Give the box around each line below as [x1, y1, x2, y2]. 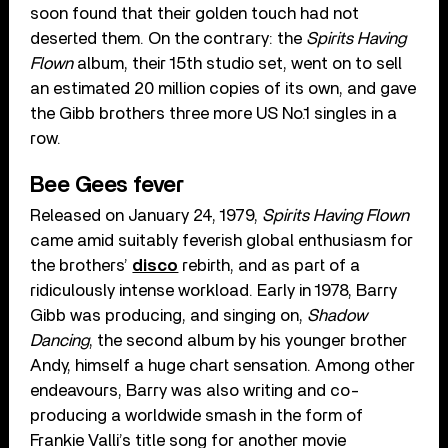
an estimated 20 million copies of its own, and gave [30, 80, 417, 98]
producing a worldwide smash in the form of [30, 407, 364, 425]
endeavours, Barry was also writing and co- [30, 382, 361, 400]
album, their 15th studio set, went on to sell [73, 55, 403, 73]
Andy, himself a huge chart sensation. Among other [30, 357, 416, 375]
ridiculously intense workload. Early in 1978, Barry [30, 282, 398, 300]
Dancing [30, 332, 90, 350]
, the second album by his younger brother [89, 332, 408, 350]
